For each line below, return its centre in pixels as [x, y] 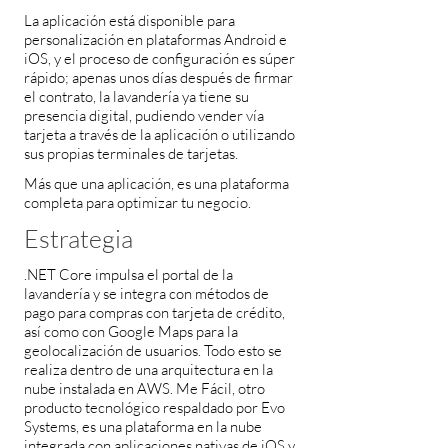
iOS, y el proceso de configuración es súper [159, 58]
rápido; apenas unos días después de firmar [158, 77]
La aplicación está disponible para [129, 20]
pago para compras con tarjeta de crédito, [154, 312]
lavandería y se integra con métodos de [146, 293]
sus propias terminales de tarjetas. [131, 153]
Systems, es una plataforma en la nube [143, 426]
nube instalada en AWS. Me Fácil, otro [144, 388]
